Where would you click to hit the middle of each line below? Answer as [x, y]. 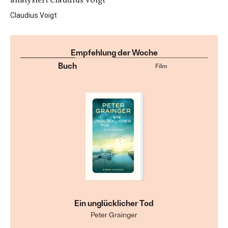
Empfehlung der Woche [114, 52]
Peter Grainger [114, 215]
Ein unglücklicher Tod [114, 203]
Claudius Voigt [34, 15]
